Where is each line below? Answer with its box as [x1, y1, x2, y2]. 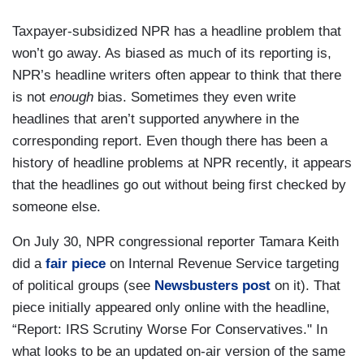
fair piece [45, 256, 106, 272]
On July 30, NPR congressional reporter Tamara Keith [12, 234, 339, 250]
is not [12, 89, 50, 106]
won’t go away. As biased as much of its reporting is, [12, 45, 331, 62]
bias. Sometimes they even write [97, 89, 296, 106]
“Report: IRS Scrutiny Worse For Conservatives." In [12, 322, 327, 338]
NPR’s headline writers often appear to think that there [12, 67, 341, 84]
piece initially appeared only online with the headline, [12, 300, 330, 316]
